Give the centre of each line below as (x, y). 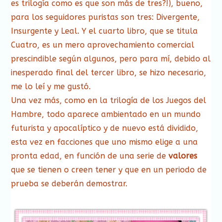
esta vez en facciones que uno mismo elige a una (105, 142)
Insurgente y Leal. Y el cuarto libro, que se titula (105, 31)
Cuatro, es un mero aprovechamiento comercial (103, 45)
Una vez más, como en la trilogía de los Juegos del (109, 100)
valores (183, 156)
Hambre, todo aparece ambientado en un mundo (106, 114)
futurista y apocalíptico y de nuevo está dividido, (105, 128)
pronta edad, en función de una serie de (90, 156)
